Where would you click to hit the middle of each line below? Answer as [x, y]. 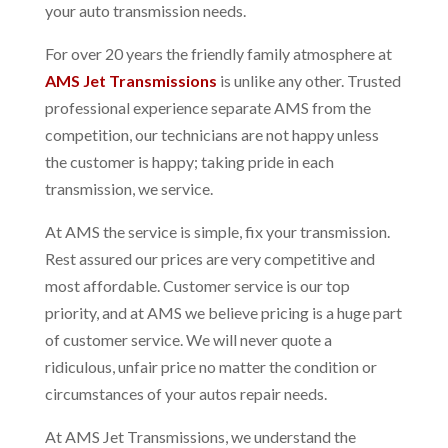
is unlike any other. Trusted [308, 80]
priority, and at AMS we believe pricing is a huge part [223, 312]
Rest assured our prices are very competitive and [209, 258]
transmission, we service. [128, 188]
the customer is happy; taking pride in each [189, 161]
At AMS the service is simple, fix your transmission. [217, 231]
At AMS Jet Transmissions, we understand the [200, 436]
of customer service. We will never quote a [188, 339]
